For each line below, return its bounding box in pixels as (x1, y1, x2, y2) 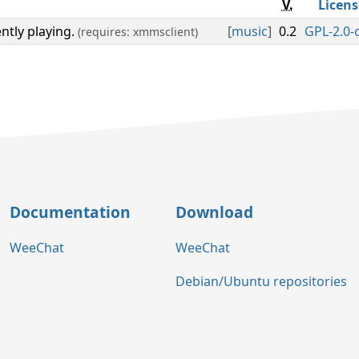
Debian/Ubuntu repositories (175, 272, 347, 291)
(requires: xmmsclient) (78, 24, 198, 39)
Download (175, 200, 253, 223)
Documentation (10, 200, 131, 223)
